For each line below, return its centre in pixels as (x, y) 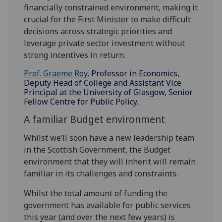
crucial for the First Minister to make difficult (108, 20)
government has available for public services (108, 205)
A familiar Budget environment (95, 119)
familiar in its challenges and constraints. (101, 174)
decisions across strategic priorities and (98, 31)
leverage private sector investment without (105, 43)
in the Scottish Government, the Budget (97, 150)
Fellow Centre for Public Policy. (81, 102)
